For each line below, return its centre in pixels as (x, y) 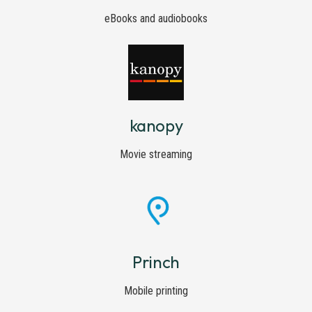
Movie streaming (156, 154)
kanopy (156, 125)
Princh (156, 262)
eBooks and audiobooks (156, 18)
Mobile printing (156, 290)
